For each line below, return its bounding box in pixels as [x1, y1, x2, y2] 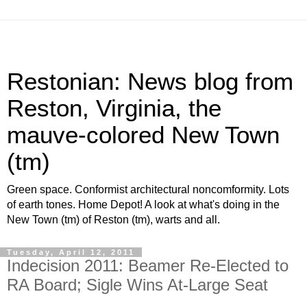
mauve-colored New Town [7, 122, 280, 148]
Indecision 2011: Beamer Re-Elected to [7, 256, 288, 275]
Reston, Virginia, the [7, 95, 221, 121]
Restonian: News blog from [7, 69, 293, 95]
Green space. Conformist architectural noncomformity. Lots [7, 184, 289, 195]
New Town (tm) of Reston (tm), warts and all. [7, 214, 220, 225]
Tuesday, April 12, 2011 [7, 248, 135, 256]
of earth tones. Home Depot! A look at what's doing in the [7, 199, 280, 210]
